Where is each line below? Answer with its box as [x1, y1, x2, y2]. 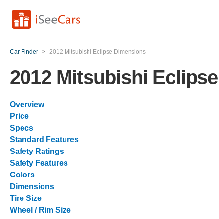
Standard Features [10, 135, 79, 144]
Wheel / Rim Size [10, 206, 71, 214]
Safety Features [10, 159, 68, 167]
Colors [10, 171, 35, 179]
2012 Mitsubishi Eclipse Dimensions [49, 48, 146, 55]
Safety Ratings [10, 147, 64, 155]
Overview [10, 100, 44, 109]
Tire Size [10, 194, 42, 202]
